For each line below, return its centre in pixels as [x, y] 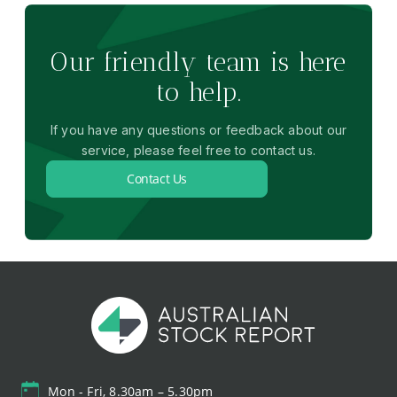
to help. [198, 92]
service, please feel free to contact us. [198, 151]
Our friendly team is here [198, 62]
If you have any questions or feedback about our [198, 130]
